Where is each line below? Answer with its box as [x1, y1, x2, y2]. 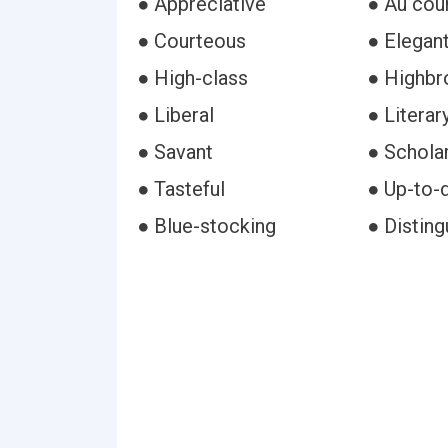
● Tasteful [137, 177, 225, 201]
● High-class [137, 66, 248, 90]
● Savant [137, 140, 213, 164]
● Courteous [137, 29, 246, 53]
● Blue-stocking [137, 214, 276, 238]
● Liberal [137, 103, 214, 127]
